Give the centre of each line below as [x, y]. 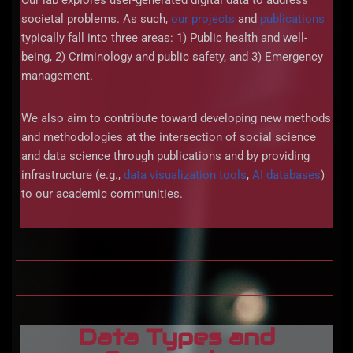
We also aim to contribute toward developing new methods [176, 119]
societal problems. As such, [96, 19]
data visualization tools [185, 175]
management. [57, 76]
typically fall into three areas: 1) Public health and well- [164, 38]
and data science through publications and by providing [165, 156]
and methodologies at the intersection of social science [169, 137]
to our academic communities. [102, 194]
